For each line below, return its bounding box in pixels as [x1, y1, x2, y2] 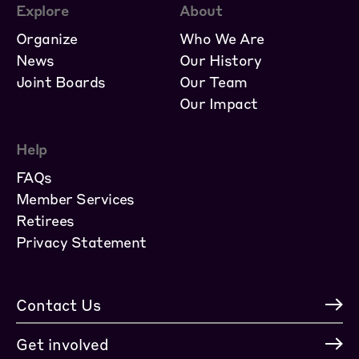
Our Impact [179, 93, 258, 112]
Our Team [179, 71, 248, 91]
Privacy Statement [16, 232, 147, 251]
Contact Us [16, 294, 101, 314]
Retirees [16, 210, 75, 229]
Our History [179, 50, 262, 69]
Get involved [16, 333, 109, 353]
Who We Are [179, 28, 264, 47]
